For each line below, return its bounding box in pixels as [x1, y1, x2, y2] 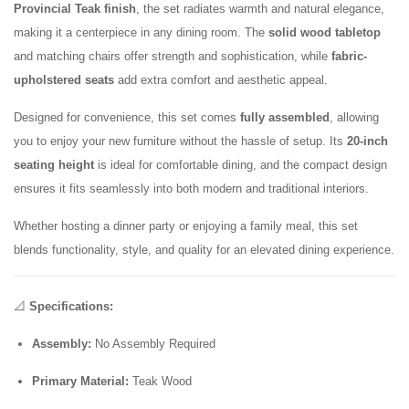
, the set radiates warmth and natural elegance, [136, 2, 384, 16]
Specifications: [29, 299, 113, 314]
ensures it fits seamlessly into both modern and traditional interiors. [14, 182, 369, 196]
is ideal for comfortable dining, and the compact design [94, 158, 387, 173]
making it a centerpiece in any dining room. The [14, 26, 268, 40]
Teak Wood [129, 374, 192, 389]
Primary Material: [32, 374, 129, 389]
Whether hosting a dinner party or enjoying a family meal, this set [14, 219, 358, 234]
